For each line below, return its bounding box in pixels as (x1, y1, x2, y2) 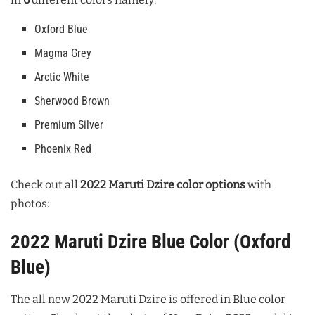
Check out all (11, 178, 80, 192)
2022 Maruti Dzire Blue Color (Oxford (11, 230, 290, 253)
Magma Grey (34, 46, 92, 60)
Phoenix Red (34, 142, 92, 156)
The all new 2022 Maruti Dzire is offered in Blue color (11, 292, 285, 306)
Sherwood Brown (34, 94, 110, 108)
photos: (11, 197, 49, 211)
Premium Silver (34, 118, 104, 132)
